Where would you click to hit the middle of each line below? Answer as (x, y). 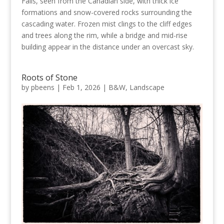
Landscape (147, 87)
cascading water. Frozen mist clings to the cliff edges (106, 23)
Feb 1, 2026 (81, 87)
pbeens (42, 87)
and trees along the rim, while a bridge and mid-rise (104, 35)
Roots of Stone (49, 77)
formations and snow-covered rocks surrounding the (106, 12)
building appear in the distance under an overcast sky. (107, 46)
